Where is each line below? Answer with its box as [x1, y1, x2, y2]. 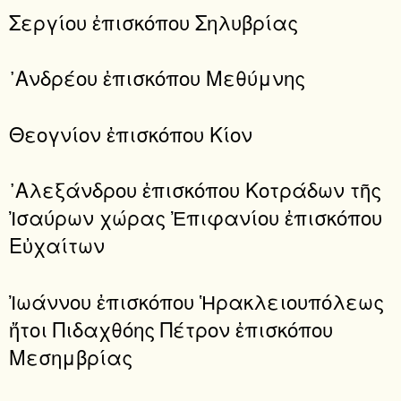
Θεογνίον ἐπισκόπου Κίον [9, 118, 252, 148]
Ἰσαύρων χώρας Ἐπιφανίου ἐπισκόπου [9, 202, 382, 232]
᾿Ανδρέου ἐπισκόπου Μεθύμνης [9, 63, 305, 92]
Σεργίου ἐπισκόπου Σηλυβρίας [9, 7, 298, 37]
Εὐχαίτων [9, 230, 105, 260]
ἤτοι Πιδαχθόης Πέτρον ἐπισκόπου [9, 313, 333, 343]
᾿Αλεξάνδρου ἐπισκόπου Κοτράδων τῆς [9, 175, 381, 204]
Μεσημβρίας [9, 341, 132, 371]
